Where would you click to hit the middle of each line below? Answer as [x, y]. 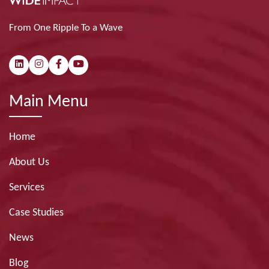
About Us [29, 162]
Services [27, 187]
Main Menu [49, 102]
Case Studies [36, 213]
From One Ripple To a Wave [66, 28]
